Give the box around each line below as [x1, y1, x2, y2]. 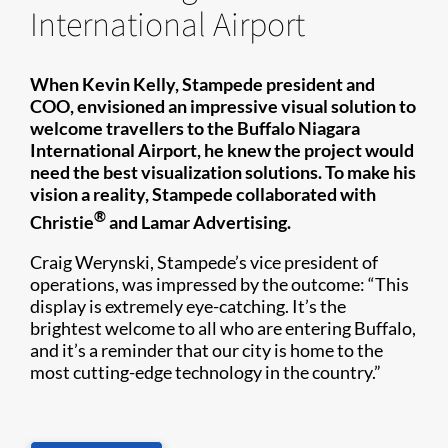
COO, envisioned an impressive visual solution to [30, 94, 416, 117]
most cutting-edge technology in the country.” [30, 360, 381, 383]
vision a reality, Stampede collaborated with [30, 182, 376, 205]
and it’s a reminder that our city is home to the [30, 338, 383, 361]
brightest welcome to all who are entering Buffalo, [30, 316, 416, 339]
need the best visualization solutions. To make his [30, 160, 416, 183]
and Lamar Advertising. [106, 210, 291, 233]
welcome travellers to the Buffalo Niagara [30, 116, 360, 139]
